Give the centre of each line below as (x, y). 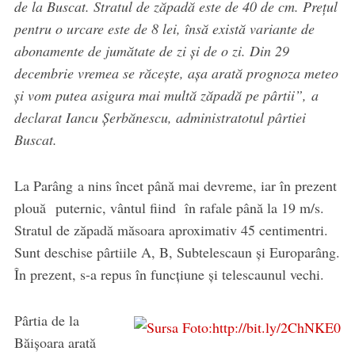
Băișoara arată (55, 343)
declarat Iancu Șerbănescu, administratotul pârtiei (160, 118)
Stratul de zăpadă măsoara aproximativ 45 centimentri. (171, 230)
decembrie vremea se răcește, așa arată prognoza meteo (176, 73)
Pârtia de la (46, 321)
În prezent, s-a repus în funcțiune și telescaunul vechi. (169, 275)
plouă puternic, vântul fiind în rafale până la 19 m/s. (169, 208)
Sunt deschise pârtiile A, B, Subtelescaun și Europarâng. (177, 252)
